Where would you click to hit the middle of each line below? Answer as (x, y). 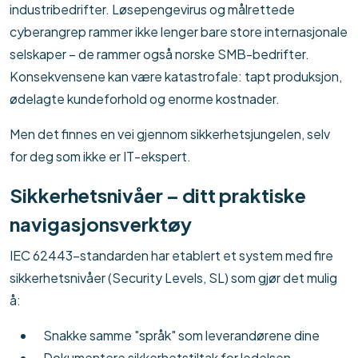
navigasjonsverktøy (101, 224)
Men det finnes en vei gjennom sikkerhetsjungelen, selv (170, 134)
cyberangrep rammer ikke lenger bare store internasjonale (179, 32)
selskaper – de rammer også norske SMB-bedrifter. (159, 54)
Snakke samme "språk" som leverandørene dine (181, 336)
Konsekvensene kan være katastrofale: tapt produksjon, (176, 77)
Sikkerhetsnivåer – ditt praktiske (158, 195)
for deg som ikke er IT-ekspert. (100, 157)
